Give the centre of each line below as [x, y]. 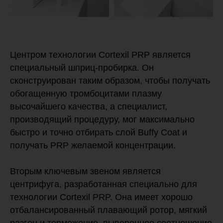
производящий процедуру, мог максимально [102, 120]
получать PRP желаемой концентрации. [93, 146]
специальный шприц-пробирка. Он [82, 68]
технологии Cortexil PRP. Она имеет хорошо [101, 197]
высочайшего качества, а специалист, [89, 107]
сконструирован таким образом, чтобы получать [110, 81]
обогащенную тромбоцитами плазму [86, 94]
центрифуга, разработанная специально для [104, 184]
